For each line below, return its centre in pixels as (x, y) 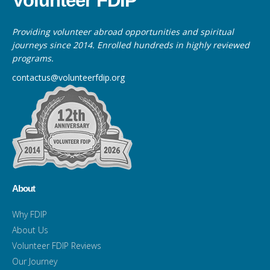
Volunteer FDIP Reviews (57, 245)
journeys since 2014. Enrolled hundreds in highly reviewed (131, 45)
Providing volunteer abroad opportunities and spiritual (123, 31)
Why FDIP (30, 214)
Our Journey (35, 261)
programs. (33, 58)
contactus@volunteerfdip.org (68, 77)
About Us (30, 230)
